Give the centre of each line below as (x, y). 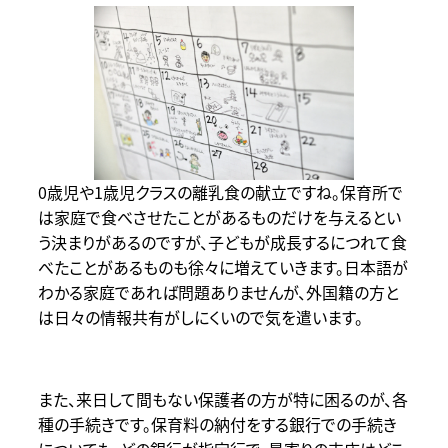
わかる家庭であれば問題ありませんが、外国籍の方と (218, 291)
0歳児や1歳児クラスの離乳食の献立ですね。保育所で (220, 191)
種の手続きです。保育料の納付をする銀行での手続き (217, 423)
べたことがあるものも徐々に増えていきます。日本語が (222, 266)
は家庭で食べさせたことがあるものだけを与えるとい (219, 216)
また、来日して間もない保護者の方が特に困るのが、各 (222, 398)
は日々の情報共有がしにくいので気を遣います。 (200, 316)
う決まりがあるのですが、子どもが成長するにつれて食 (222, 241)
